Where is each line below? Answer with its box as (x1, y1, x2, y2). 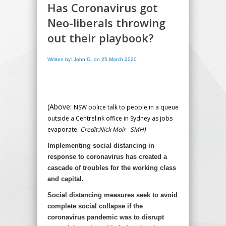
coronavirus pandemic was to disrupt (47, 213, 164, 221)
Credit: (80, 125, 99, 134)
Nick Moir (99, 125, 126, 134)
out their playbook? (47, 30, 154, 45)
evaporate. (47, 125, 80, 134)
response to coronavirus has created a (47, 152, 167, 160)
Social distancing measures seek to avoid (47, 191, 178, 199)
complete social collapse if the (47, 202, 143, 210)
